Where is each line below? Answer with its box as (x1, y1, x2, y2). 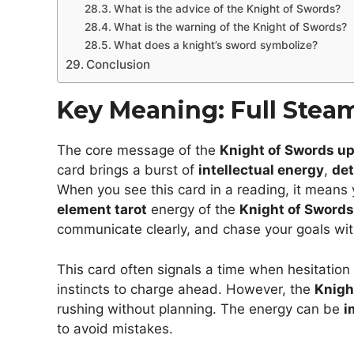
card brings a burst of (57, 162, 198, 179)
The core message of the (57, 142, 220, 159)
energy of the (147, 201, 239, 218)
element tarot (57, 201, 147, 218)
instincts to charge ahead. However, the (57, 281, 314, 297)
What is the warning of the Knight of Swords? (113, 21, 347, 34)
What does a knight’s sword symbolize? (113, 39, 318, 52)
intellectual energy (198, 162, 324, 179)
